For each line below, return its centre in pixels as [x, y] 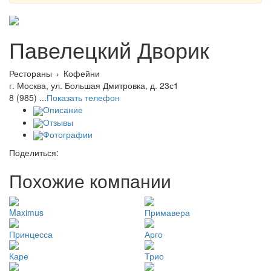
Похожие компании [90, 181]
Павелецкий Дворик [109, 50]
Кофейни [82, 73]
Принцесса [31, 234]
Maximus [26, 213]
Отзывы [58, 122]
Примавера [167, 213]
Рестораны [31, 73]
